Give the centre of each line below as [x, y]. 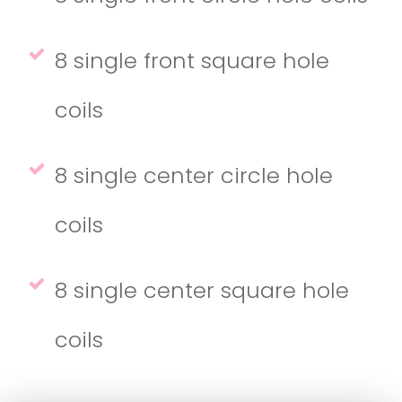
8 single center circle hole [194, 175]
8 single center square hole [202, 290]
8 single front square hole [192, 60]
